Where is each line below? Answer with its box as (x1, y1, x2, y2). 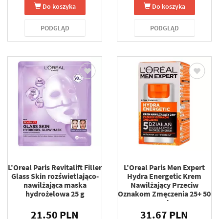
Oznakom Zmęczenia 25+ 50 (118, 188, 211, 198)
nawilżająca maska (23, 179, 87, 190)
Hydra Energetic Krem (127, 171, 201, 181)
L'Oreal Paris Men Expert (124, 162, 205, 172)
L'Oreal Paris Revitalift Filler (8, 162, 102, 172)
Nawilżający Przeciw (130, 179, 198, 190)
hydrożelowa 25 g (25, 188, 85, 198)
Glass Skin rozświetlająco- (11, 171, 99, 181)
